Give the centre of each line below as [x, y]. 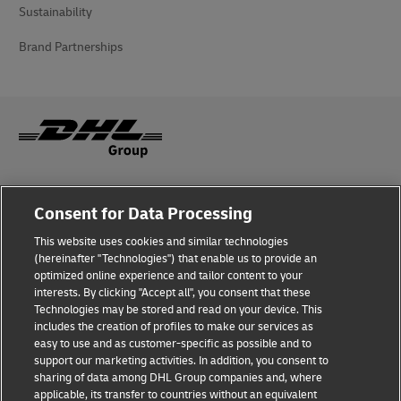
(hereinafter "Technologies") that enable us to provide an [176, 259]
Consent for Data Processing [144, 214]
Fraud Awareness [65, 192]
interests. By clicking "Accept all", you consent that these [173, 293]
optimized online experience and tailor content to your [169, 276]
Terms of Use [54, 261]
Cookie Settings [61, 366]
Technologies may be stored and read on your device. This [179, 310]
